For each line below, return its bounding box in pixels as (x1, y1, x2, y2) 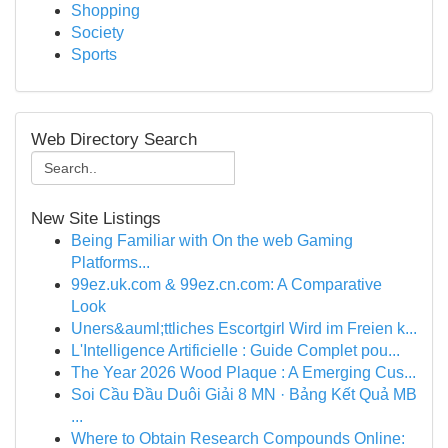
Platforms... (71, 254, 150, 271)
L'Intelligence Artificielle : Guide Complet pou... (71, 342, 400, 359)
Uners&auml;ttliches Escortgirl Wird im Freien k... (71, 320, 417, 337)
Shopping (71, 2, 140, 19)
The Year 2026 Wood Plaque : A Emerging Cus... (71, 364, 416, 381)
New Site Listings (31, 209, 161, 228)
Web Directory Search (31, 130, 197, 149)
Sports (71, 46, 117, 63)
